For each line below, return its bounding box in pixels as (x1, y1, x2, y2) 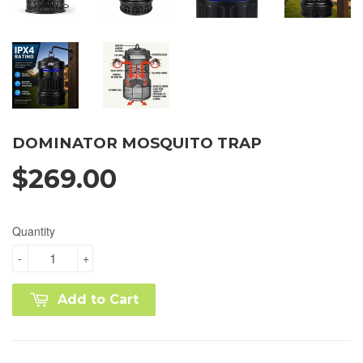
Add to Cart (58, 291, 139, 307)
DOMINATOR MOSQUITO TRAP (12, 133, 262, 152)
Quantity (12, 222, 55, 239)
